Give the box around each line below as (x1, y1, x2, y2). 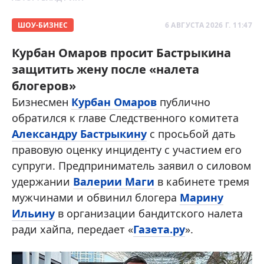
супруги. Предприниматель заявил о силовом (12, 159, 251, 173)
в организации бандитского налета (55, 206, 243, 221)
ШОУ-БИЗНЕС (18, 20, 68, 31)
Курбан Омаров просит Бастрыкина (12, 45, 231, 61)
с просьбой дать (147, 127, 236, 141)
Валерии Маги (73, 174, 154, 189)
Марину (180, 190, 223, 205)
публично (157, 95, 210, 110)
